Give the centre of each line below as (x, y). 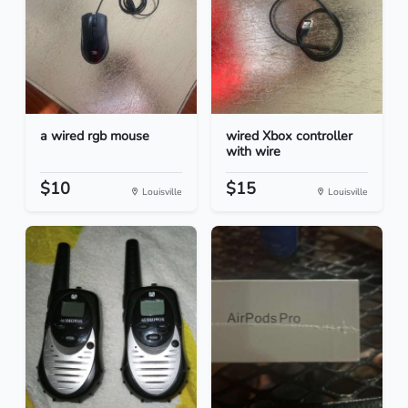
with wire (253, 152)
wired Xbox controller (289, 136)
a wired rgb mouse (95, 136)
